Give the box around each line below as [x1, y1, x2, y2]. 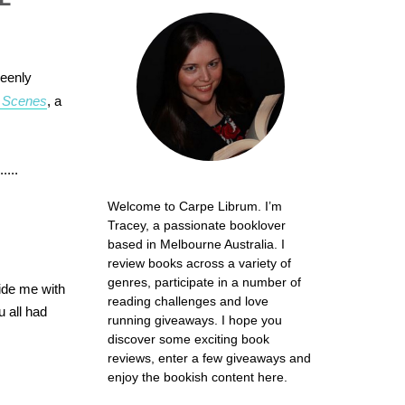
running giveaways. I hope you [107, 313, 282, 328]
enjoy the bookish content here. [107, 370, 287, 385]
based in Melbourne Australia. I [107, 237, 285, 252]
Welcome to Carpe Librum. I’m [107, 199, 282, 214]
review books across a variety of [107, 256, 291, 271]
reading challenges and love [107, 294, 268, 309]
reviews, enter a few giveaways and [107, 351, 311, 366]
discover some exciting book [107, 332, 269, 347]
